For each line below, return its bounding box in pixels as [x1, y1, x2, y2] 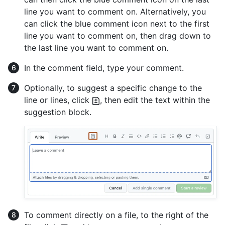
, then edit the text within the [100, 95, 210, 105]
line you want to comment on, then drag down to [24, 31, 211, 41]
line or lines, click [24, 95, 92, 105]
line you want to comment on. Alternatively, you [24, 7, 206, 17]
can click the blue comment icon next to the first [24, 19, 209, 29]
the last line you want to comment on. [24, 43, 168, 53]
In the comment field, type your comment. [24, 63, 184, 73]
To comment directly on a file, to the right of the [24, 210, 208, 220]
